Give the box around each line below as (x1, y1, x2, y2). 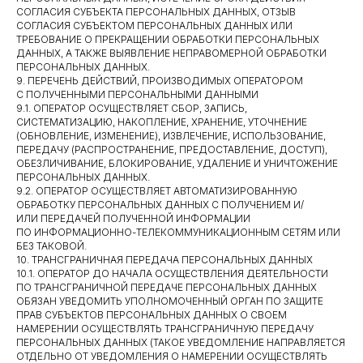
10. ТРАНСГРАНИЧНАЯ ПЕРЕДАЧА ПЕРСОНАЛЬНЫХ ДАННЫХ (16, 254, 313, 266)
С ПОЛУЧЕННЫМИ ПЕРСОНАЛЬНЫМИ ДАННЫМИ (16, 88, 258, 100)
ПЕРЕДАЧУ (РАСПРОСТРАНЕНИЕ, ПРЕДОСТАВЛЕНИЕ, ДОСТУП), (16, 143, 327, 156)
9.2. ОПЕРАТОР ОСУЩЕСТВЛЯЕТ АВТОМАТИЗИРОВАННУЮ (16, 185, 297, 197)
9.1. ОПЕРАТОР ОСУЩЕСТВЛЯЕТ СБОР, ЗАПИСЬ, (16, 102, 247, 114)
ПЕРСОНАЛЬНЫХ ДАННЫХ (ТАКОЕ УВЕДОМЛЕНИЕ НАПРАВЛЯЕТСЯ (16, 336, 345, 348)
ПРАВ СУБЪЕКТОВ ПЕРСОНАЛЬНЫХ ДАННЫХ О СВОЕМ (16, 309, 287, 321)
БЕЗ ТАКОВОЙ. (16, 240, 87, 252)
